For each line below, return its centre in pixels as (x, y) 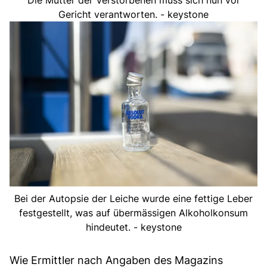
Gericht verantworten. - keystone (133, 15)
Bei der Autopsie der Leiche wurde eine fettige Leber (133, 199)
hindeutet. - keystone (133, 227)
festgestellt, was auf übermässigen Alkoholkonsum (133, 213)
